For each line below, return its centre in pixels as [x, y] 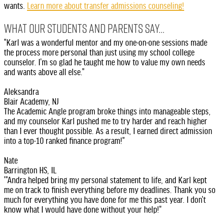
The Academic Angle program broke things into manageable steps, [107, 110]
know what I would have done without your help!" [83, 208]
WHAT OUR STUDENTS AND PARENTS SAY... [84, 28]
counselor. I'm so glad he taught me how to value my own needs [105, 61]
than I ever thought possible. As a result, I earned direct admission [108, 130]
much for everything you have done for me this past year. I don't [105, 199]
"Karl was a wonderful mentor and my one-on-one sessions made [106, 41]
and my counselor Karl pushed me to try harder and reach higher [106, 120]
